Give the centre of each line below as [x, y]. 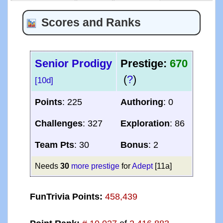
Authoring [142, 102]
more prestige [95, 166]
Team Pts [54, 145]
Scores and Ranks [91, 23]
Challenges [58, 124]
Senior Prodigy [73, 64]
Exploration [145, 124]
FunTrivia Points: [66, 197]
